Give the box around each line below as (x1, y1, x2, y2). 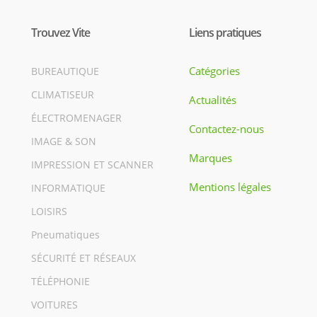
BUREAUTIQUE (31, 64, 99, 78)
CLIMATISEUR (31, 88, 94, 101)
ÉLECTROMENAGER (31, 111, 122, 125)
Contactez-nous (189, 122, 264, 136)
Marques (189, 151, 232, 165)
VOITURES (31, 298, 78, 311)
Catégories (189, 64, 240, 78)
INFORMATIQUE (31, 181, 105, 195)
